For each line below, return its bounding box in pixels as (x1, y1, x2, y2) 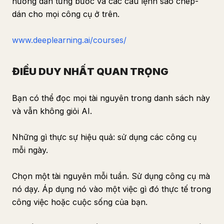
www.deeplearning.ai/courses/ (12, 35, 126, 45)
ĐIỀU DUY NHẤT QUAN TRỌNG (12, 65, 168, 77)
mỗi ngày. (12, 145, 48, 155)
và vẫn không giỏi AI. (12, 106, 92, 116)
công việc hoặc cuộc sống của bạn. (12, 197, 147, 207)
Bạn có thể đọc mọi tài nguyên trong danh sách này (12, 93, 210, 103)
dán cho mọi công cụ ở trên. (12, 9, 119, 19)
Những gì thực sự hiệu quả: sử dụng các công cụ (12, 132, 196, 142)
